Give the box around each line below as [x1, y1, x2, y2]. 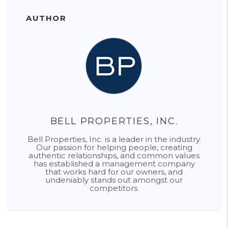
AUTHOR [26, 13, 66, 23]
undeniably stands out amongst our [45, 175, 183, 185]
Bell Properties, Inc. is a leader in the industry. [27, 134, 201, 144]
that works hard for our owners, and [45, 167, 183, 177]
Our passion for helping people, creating [36, 142, 192, 152]
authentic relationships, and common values [28, 151, 199, 160]
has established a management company [33, 159, 195, 168]
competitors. [89, 183, 139, 193]
